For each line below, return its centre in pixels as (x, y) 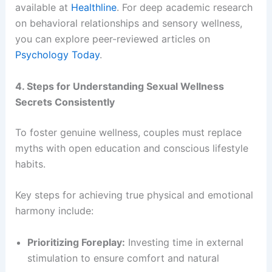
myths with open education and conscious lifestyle (131, 148)
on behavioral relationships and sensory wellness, (128, 23)
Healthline (93, 8)
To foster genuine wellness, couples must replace (128, 132)
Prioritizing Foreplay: (76, 242)
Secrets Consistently (65, 102)
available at (43, 8)
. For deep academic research (184, 8)
